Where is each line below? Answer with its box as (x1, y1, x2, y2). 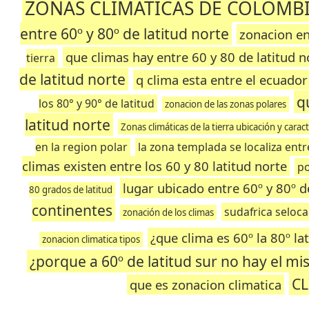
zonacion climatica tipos (41, 233, 140, 246)
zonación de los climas (122, 206, 214, 219)
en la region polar (35, 139, 128, 154)
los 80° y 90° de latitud (38, 96, 154, 111)
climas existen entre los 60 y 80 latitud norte (21, 157, 287, 175)
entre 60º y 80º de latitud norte (19, 23, 229, 43)
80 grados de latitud (28, 183, 112, 196)
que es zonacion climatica (130, 276, 282, 293)
